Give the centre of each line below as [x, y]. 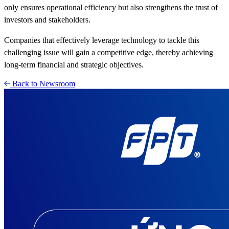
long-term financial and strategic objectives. [74, 64]
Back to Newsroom [44, 83]
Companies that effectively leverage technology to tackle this [102, 40]
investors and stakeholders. [47, 19]
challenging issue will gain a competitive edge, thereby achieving [109, 52]
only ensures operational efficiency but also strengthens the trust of [111, 7]
